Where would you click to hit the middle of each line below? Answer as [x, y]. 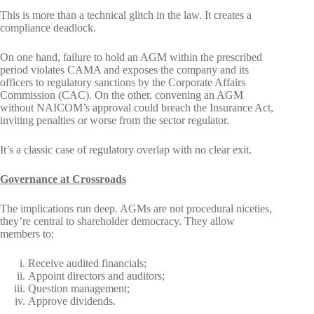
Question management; [79, 288]
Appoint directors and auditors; [96, 276]
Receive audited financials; [87, 263]
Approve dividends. [72, 301]
